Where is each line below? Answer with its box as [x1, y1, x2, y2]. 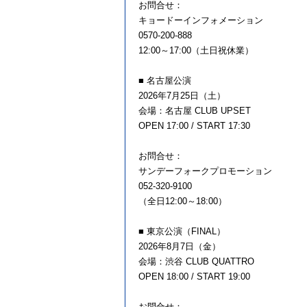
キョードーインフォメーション [138, 14, 263, 25]
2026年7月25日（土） [138, 90, 225, 101]
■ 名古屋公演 [138, 75, 191, 86]
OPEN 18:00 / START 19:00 [138, 271, 250, 282]
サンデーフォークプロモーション [138, 165, 272, 176]
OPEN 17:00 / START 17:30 [138, 120, 250, 131]
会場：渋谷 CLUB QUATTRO [138, 256, 254, 267]
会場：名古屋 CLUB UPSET [138, 105, 251, 116]
